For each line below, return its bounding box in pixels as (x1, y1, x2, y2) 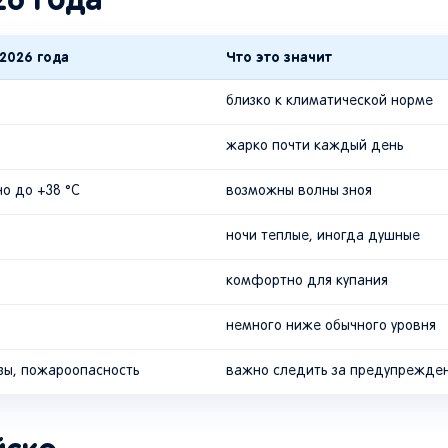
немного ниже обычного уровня (226, 320, 436, 334)
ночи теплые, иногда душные (226, 230, 420, 244)
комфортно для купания (226, 275, 388, 289)
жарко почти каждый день (226, 140, 404, 154)
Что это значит (226, 49, 332, 66)
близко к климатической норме (226, 95, 433, 109)
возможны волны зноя (226, 185, 372, 199)
